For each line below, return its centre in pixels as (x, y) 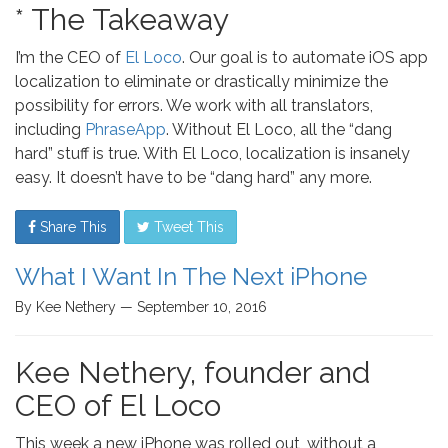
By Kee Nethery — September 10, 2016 (141, 307)
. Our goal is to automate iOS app (305, 57)
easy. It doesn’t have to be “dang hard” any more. (193, 177)
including (50, 129)
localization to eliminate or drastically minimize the (201, 81)
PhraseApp (125, 129)
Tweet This (187, 227)
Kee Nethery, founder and (192, 372)
